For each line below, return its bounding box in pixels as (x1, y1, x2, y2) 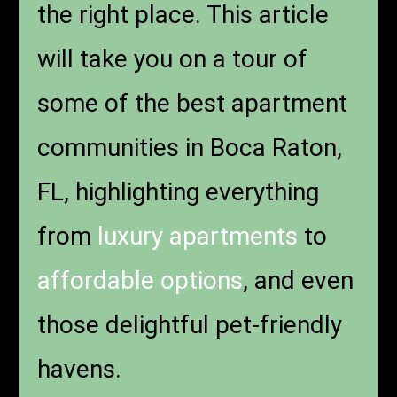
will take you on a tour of (37, 44, 308, 74)
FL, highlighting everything (37, 177, 320, 207)
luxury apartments (97, 222, 299, 252)
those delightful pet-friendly (37, 310, 343, 340)
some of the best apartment (37, 89, 348, 119)
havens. (37, 354, 122, 385)
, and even (243, 266, 354, 296)
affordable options (37, 266, 244, 296)
